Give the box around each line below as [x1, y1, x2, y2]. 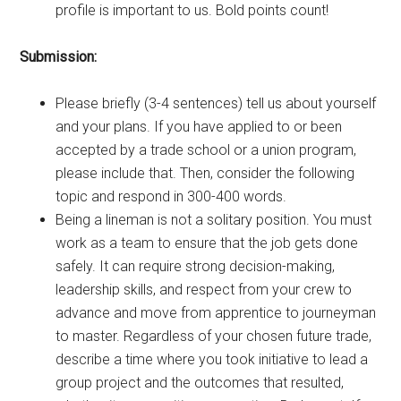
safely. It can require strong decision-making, [55, 257, 336, 275]
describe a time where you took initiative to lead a [55, 350, 369, 368]
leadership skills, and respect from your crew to [55, 280, 353, 298]
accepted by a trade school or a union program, [55, 141, 357, 158]
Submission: [20, 47, 98, 65]
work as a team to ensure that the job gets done [55, 234, 359, 252]
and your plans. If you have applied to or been [55, 117, 343, 135]
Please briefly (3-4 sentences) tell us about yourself [55, 94, 377, 112]
